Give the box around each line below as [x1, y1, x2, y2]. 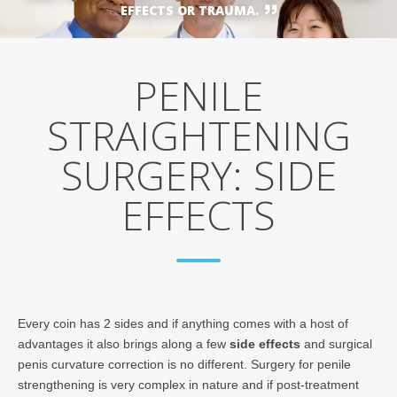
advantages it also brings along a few [18, 337, 230, 352]
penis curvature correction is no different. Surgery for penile [18, 357, 351, 372]
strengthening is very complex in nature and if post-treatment [18, 378, 359, 393]
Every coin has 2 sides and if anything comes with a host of [18, 316, 348, 331]
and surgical [300, 337, 372, 352]
